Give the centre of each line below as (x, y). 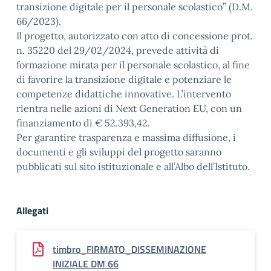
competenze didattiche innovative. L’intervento (124, 94)
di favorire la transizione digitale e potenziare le (124, 79)
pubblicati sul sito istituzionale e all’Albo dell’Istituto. (133, 166)
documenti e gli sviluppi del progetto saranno (119, 152)
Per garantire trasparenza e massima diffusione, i (126, 137)
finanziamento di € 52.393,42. (83, 123)
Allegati (32, 211)
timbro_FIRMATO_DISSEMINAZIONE (129, 249)
